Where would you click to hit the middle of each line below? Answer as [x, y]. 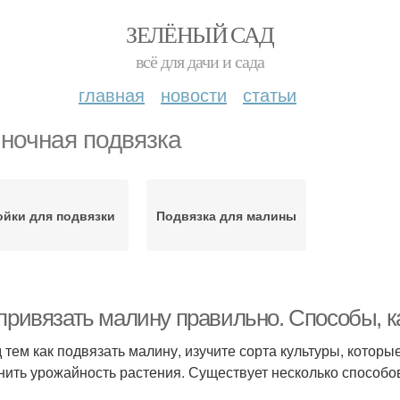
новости [194, 94]
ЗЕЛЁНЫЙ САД [200, 34]
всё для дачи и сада [200, 61]
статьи [270, 94]
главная [112, 94]
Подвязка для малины [226, 215]
